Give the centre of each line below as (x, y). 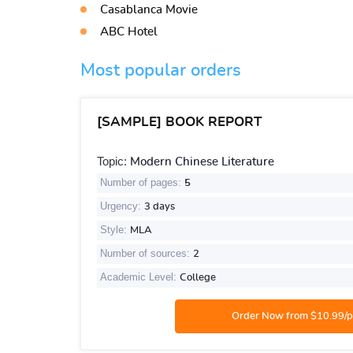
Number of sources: (147, 253)
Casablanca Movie (149, 10)
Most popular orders (161, 70)
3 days (160, 207)
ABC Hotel (129, 32)
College (198, 278)
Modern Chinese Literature (202, 162)
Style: (115, 230)
